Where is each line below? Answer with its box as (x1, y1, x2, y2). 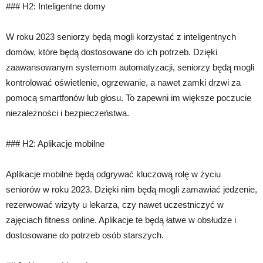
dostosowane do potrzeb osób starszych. (6, 230, 164, 241)
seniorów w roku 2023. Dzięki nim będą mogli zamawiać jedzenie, (6, 184, 257, 195)
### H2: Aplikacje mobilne (6, 139, 104, 149)
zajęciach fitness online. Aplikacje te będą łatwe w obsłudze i (6, 215, 236, 225)
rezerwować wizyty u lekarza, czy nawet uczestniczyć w (6, 200, 224, 210)
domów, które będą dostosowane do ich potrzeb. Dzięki (6, 47, 217, 58)
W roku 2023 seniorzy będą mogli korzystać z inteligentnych (6, 32, 236, 42)
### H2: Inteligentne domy (6, 1, 106, 12)
